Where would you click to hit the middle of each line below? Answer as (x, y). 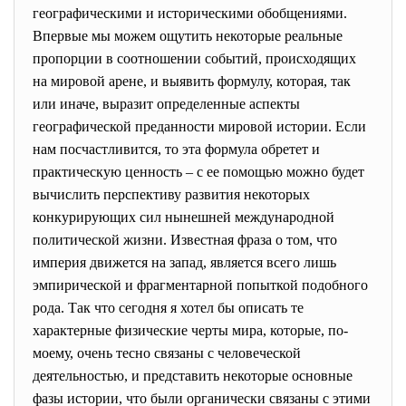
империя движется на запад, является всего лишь (184, 262)
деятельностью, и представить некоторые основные (193, 376)
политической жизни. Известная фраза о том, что (185, 240)
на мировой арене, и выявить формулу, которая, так (192, 81)
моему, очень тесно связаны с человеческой (167, 353)
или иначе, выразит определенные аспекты (166, 104)
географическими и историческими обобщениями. (190, 13)
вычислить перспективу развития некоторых (171, 194)
